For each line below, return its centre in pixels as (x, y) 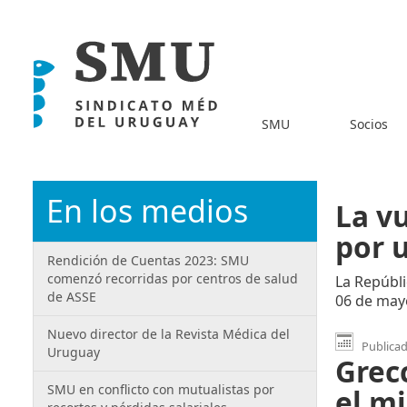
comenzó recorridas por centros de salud (173, 278)
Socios (368, 124)
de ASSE (72, 297)
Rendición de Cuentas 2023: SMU (148, 260)
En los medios (147, 211)
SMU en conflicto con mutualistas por (161, 389)
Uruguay (74, 352)
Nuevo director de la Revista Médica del (169, 334)
